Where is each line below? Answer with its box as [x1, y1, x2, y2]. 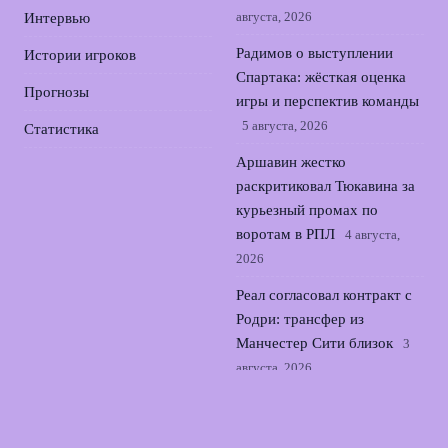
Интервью [24, 10, 90, 26]
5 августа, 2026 [242, 118, 328, 133]
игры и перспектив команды [236, 93, 419, 109]
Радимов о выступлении [236, 45, 393, 61]
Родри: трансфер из [236, 311, 364, 327]
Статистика [24, 121, 99, 137]
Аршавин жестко [236, 154, 346, 170]
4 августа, [345, 227, 400, 242]
